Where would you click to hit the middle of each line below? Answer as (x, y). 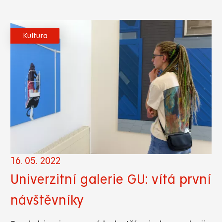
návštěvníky (47, 200)
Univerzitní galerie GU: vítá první (111, 179)
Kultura (35, 36)
